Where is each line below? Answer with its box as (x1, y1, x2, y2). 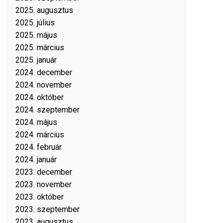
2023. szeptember (15, 205, 80, 214)
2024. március (15, 130, 64, 139)
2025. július (15, 18, 55, 27)
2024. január (15, 155, 57, 164)
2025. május (15, 30, 57, 40)
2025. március (15, 43, 64, 52)
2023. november (15, 180, 72, 189)
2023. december (15, 167, 72, 177)
